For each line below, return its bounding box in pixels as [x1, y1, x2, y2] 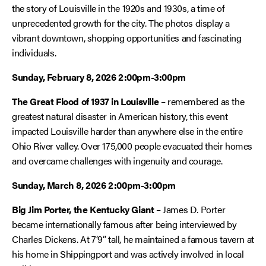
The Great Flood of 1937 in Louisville [12, 94, 159, 108]
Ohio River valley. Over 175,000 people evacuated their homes [12, 139, 252, 153]
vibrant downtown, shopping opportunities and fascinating [12, 31, 242, 45]
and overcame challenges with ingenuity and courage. [12, 154, 223, 167]
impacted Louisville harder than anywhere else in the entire [12, 124, 243, 138]
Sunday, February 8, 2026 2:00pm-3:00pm [12, 70, 186, 84]
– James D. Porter [154, 202, 226, 216]
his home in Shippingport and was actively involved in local [12, 247, 244, 261]
